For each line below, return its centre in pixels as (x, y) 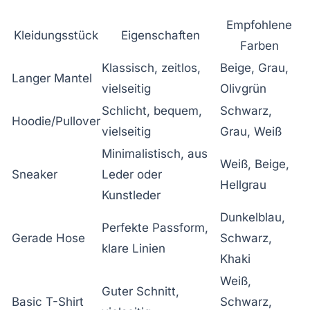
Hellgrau (243, 185)
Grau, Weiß (251, 132)
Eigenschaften (160, 36)
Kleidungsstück (56, 36)
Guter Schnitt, (140, 292)
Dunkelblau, (253, 218)
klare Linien (134, 249)
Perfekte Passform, (155, 228)
